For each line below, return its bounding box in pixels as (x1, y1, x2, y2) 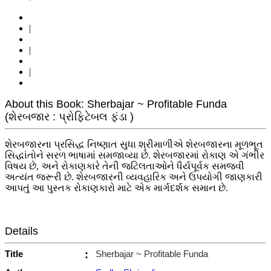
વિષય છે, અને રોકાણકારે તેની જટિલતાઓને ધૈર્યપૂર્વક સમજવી (5, 161, 244, 172)
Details (5, 225, 38, 238)
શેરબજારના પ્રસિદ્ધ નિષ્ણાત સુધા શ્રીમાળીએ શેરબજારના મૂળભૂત (5, 139, 263, 150)
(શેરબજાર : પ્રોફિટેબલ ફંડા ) (5, 111, 134, 123)
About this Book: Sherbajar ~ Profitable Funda (5, 98, 227, 111)
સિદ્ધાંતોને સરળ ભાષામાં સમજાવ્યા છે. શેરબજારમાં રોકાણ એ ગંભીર (5, 150, 264, 161)
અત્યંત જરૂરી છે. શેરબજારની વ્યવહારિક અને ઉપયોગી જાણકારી (5, 172, 263, 183)
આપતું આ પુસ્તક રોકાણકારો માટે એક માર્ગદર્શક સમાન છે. (5, 183, 228, 194)
